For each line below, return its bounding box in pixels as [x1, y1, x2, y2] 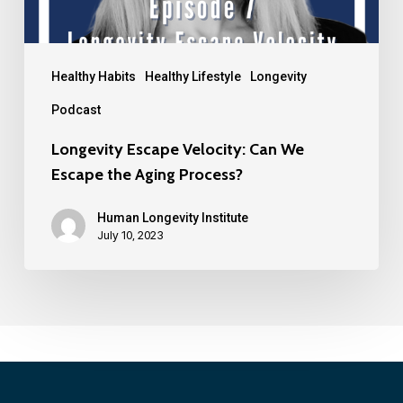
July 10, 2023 [96, 228, 164, 243]
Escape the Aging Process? [50, 165, 243, 185]
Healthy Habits [50, 69, 136, 85]
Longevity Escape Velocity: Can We [50, 139, 304, 160]
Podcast [50, 103, 101, 118]
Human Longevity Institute [96, 210, 248, 226]
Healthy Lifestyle [144, 69, 241, 85]
